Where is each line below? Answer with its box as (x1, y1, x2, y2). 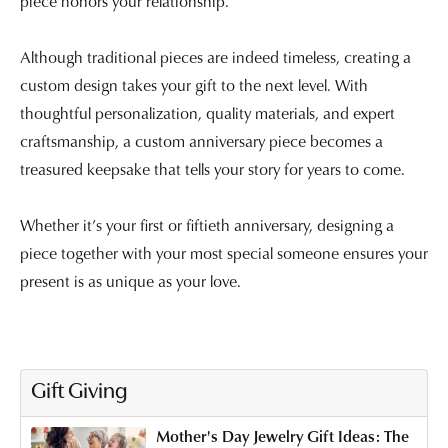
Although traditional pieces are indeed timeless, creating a (20, 45, 411, 68)
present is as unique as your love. (20, 269, 241, 292)
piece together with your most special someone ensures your (20, 241, 428, 264)
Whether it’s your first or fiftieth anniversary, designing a (20, 213, 394, 236)
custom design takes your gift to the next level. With (20, 73, 368, 96)
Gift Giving (31, 380, 128, 404)
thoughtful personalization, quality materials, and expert (20, 101, 395, 124)
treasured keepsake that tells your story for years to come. (20, 157, 409, 180)
